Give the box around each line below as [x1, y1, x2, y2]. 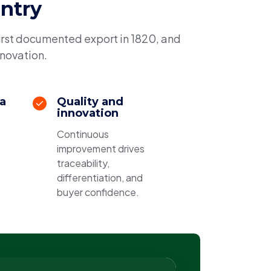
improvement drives [56, 142, 145, 155]
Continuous [56, 128, 109, 140]
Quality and [56, 95, 123, 108]
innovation [56, 106, 119, 120]
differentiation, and [56, 171, 143, 184]
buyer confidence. [56, 186, 139, 198]
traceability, [56, 157, 109, 169]
